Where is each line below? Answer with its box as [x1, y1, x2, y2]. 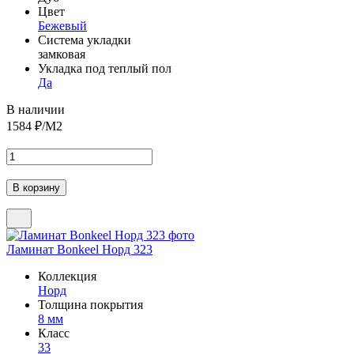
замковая [38, 47, 85, 61]
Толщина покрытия [38, 297, 143, 311]
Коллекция [38, 269, 96, 283]
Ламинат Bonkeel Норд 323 [6, 242, 153, 256]
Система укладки [38, 32, 131, 47]
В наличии [6, 102, 65, 116]
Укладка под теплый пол [38, 61, 171, 75]
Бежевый [38, 18, 87, 32]
